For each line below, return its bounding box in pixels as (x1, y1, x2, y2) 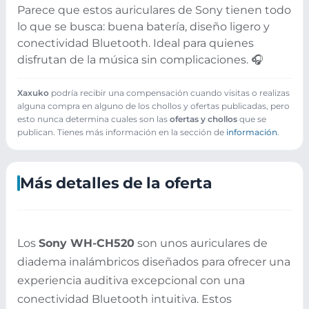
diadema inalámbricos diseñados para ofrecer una (17, 255, 290, 268)
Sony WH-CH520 (39, 236, 134, 250)
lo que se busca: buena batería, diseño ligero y (17, 20, 270, 34)
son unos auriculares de (134, 236, 268, 250)
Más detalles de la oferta (20, 173, 212, 193)
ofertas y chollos (170, 114, 237, 125)
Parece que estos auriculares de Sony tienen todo (17, 3, 291, 17)
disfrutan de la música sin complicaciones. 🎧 (17, 53, 263, 67)
